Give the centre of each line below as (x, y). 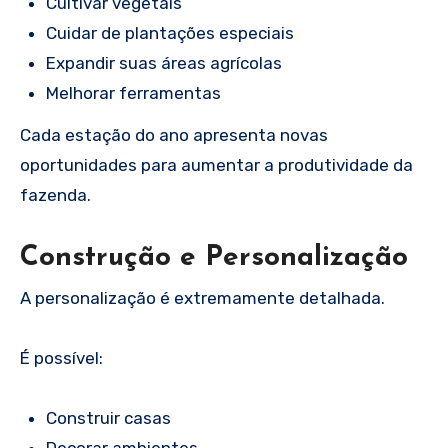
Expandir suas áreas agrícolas (163, 62)
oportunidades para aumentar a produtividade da (216, 165)
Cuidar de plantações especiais (169, 32)
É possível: (61, 357)
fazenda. (55, 195)
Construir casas (108, 417)
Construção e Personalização (214, 258)
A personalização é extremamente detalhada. (202, 297)
